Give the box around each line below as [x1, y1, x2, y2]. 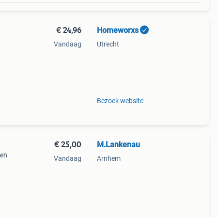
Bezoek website [96, 97, 143, 105]
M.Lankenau [96, 140, 140, 149]
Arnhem [96, 155, 121, 162]
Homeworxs [96, 26, 139, 35]
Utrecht [96, 40, 119, 48]
